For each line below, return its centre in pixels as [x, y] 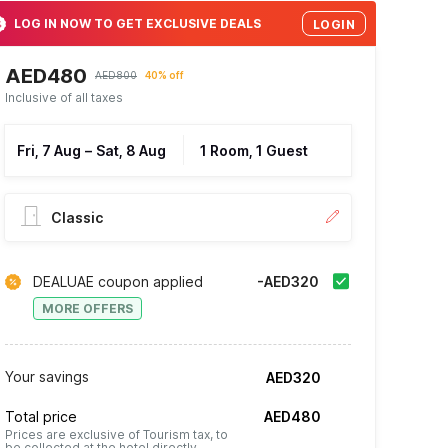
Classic [77, 218]
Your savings [47, 377]
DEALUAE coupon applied [118, 282]
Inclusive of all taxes [64, 98]
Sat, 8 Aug [131, 151]
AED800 [116, 75]
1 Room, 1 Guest [254, 151]
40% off [164, 75]
